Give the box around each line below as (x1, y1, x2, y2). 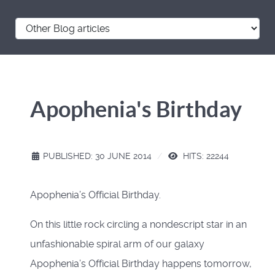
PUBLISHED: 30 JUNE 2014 (43, 150, 152, 161)
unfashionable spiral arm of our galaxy (30, 238, 204, 250)
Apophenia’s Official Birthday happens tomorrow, (30, 257, 252, 269)
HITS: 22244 (180, 150, 229, 161)
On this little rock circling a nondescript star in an (30, 218, 247, 230)
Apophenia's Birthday (30, 96, 242, 122)
